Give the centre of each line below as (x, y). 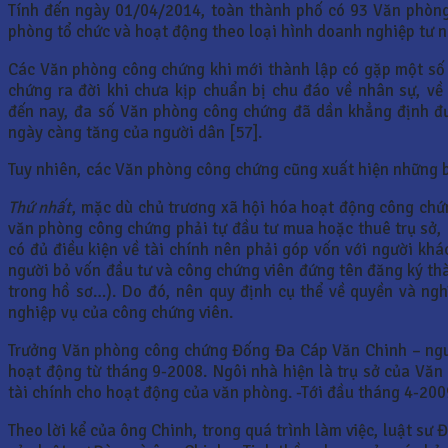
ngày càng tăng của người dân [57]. (135, 132)
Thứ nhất (40, 208)
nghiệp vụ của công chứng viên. (120, 313)
